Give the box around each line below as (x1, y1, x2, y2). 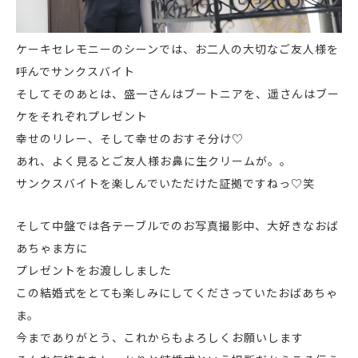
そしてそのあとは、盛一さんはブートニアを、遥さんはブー (16, 86, 340, 101)
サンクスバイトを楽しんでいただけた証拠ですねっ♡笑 (16, 176, 315, 190)
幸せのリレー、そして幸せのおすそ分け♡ (16, 131, 244, 145)
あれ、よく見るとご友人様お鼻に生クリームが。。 (16, 153, 292, 168)
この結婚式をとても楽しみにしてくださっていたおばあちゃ (16, 285, 338, 300)
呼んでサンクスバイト (16, 64, 135, 78)
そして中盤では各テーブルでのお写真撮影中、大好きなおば (16, 218, 339, 233)
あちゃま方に (16, 241, 88, 255)
